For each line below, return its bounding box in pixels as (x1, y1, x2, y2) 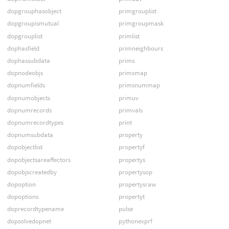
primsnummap (118, 81, 160, 90)
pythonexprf (118, 217, 152, 226)
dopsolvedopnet (7, 217, 51, 226)
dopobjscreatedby (7, 167, 57, 176)
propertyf (118, 143, 145, 152)
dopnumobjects (7, 93, 50, 102)
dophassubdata (7, 56, 50, 65)
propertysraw (118, 179, 156, 189)
